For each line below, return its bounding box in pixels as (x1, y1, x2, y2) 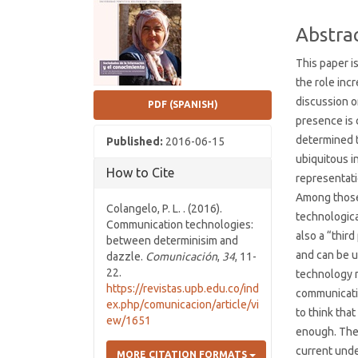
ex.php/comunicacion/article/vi (106, 298, 259, 311)
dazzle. (106, 250, 145, 263)
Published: (106, 135, 165, 148)
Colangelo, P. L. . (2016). (106, 202, 222, 215)
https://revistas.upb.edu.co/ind (106, 282, 259, 295)
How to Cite (106, 165, 174, 180)
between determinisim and (106, 234, 238, 247)
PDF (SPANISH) (147, 99, 218, 109)
